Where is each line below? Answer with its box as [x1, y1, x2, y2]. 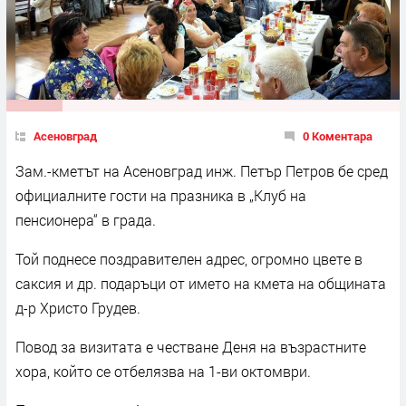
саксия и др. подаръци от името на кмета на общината [15, 273, 386, 293]
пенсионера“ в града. [15, 209, 156, 229]
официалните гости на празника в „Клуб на [15, 185, 306, 205]
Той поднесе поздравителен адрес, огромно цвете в [15, 248, 362, 268]
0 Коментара [303, 127, 372, 144]
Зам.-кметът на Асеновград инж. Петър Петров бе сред [15, 160, 388, 180]
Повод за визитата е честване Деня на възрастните [15, 336, 366, 356]
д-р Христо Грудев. [15, 297, 140, 317]
